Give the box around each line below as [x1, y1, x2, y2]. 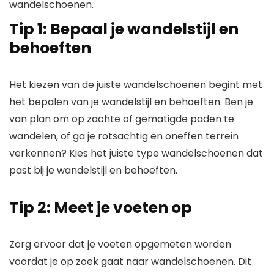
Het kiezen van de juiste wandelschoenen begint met [9, 77, 262, 92]
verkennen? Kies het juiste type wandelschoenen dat [9, 146, 263, 160]
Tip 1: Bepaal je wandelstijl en [9, 18, 239, 40]
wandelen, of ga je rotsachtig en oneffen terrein [9, 128, 239, 143]
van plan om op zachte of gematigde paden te [9, 111, 234, 126]
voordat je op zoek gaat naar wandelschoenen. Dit [9, 254, 251, 268]
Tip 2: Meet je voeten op [9, 196, 192, 218]
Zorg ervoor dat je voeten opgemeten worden [9, 237, 231, 251]
